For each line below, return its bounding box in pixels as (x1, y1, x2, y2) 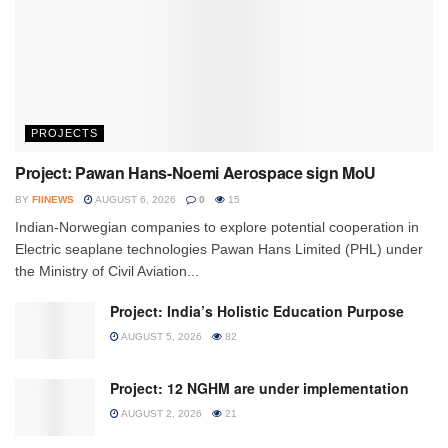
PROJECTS (31, 126, 98, 139)
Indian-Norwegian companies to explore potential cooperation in (15, 218, 419, 235)
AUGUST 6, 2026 (93, 193, 176, 205)
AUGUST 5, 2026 (119, 330, 202, 342)
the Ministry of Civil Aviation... (15, 262, 199, 279)
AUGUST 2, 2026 (119, 408, 202, 420)
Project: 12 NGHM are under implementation (110, 378, 409, 399)
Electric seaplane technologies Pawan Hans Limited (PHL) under (15, 240, 423, 257)
